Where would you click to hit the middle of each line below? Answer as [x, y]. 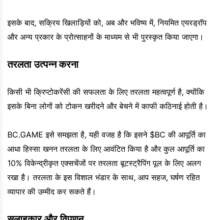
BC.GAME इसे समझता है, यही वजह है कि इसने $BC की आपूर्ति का [107, 135]
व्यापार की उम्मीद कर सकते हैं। [52, 192]
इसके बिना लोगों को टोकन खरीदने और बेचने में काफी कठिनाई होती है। [108, 106]
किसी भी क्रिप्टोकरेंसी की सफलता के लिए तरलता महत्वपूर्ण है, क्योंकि [106, 92]
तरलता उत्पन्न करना [43, 65]
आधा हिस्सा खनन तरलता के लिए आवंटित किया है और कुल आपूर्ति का [106, 149]
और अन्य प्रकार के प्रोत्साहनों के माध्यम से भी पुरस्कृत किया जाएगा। [106, 37]
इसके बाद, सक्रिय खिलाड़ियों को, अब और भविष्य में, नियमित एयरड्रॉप [107, 23]
